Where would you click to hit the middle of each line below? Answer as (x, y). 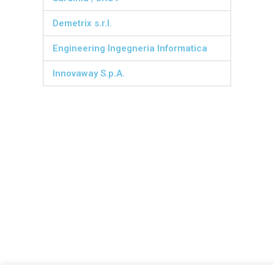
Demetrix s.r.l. (82, 23)
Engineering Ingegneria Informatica (130, 48)
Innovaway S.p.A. (89, 73)
